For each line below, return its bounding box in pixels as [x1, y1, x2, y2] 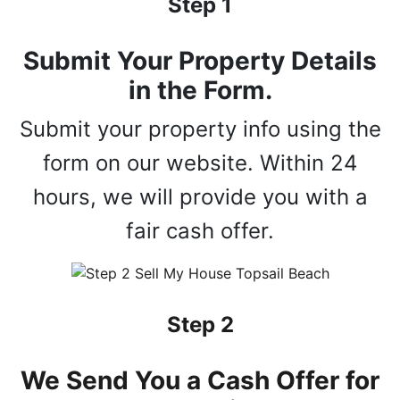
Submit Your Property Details [23, 46, 377, 77]
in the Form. [128, 75, 272, 106]
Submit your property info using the [19, 116, 381, 143]
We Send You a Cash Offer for [21, 365, 379, 396]
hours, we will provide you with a [32, 184, 368, 211]
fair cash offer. [126, 218, 274, 245]
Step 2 [166, 312, 234, 338]
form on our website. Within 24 [43, 150, 357, 177]
